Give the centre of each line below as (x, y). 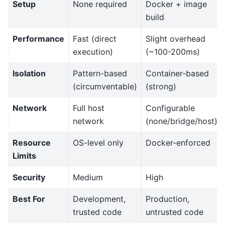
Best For (29, 199)
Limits (24, 156)
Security (29, 178)
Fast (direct (95, 39)
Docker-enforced (178, 143)
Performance (38, 39)
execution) (93, 52)
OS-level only (98, 143)
